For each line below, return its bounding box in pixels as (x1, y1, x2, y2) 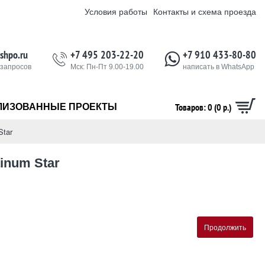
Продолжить (204, 222, 246, 232)
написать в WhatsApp (183, 63, 254, 71)
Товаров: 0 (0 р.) (175, 101, 231, 113)
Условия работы (85, 5, 147, 17)
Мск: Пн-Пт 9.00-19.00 (70, 63, 144, 71)
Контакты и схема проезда (153, 5, 256, 17)
